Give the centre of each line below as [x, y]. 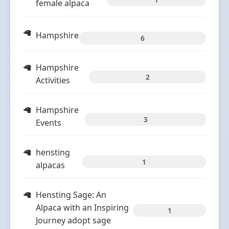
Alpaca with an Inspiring [82, 208]
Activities [53, 80]
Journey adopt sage [73, 220]
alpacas [50, 165]
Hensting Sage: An [71, 195]
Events [49, 123]
